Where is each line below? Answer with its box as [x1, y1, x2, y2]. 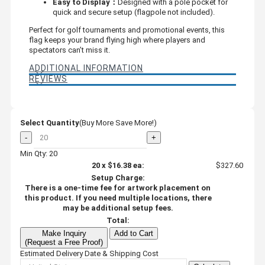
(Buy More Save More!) [79, 118, 157, 127]
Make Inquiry [41, 228, 86, 238]
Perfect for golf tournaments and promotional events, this [29, 25, 225, 34]
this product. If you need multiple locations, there [24, 193, 212, 202]
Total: [106, 215, 130, 225]
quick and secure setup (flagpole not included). [53, 7, 215, 17]
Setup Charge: [91, 173, 145, 182]
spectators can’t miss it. [29, 45, 110, 54]
